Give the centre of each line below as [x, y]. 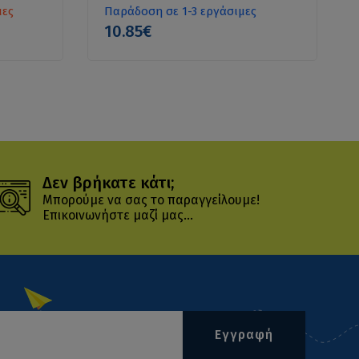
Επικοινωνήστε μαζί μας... [117, 215]
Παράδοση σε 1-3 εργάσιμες [180, 11]
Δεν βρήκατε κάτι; [108, 182]
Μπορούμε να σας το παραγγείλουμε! [151, 200]
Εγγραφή [244, 335]
